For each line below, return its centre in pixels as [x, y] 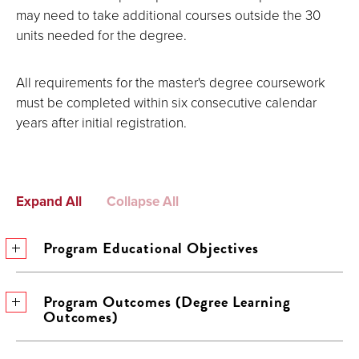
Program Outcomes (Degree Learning [167, 302]
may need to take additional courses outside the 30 [168, 15]
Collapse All [142, 202]
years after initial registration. [101, 122]
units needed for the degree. [101, 35]
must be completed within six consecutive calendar [166, 102]
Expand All [49, 202]
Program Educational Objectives [151, 248]
